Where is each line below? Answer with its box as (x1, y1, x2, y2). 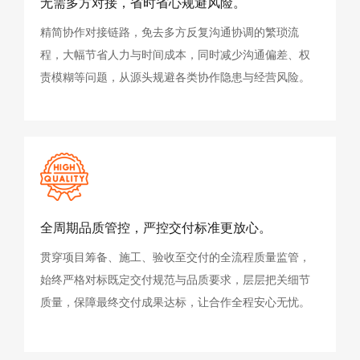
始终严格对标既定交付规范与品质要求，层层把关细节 (40, 272, 310, 287)
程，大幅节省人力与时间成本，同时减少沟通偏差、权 (40, 47, 310, 62)
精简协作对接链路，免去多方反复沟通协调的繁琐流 (40, 24, 299, 39)
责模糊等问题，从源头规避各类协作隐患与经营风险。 (40, 69, 310, 84)
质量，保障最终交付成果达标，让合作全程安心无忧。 (40, 294, 310, 309)
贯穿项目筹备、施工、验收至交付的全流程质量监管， (40, 249, 310, 264)
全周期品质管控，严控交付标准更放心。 (40, 219, 272, 236)
